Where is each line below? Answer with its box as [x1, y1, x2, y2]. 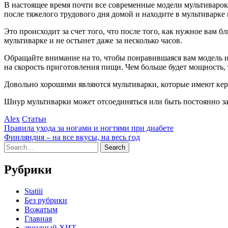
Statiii [24, 186, 43, 195]
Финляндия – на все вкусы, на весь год [4, 132, 140, 141]
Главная [24, 214, 52, 223]
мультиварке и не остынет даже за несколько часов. [4, 36, 182, 45]
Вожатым [24, 205, 58, 214]
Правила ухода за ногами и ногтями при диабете [4, 123, 174, 132]
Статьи [22, 114, 46, 123]
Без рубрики [24, 195, 67, 205]
